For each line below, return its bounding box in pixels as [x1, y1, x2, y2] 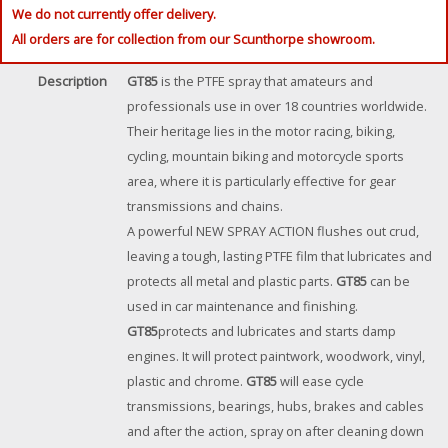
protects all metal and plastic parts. [127, 272, 336, 291]
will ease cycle [277, 372, 364, 391]
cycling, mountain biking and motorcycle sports [127, 147, 404, 166]
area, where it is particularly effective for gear [127, 172, 396, 191]
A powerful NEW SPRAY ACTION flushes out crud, [127, 222, 419, 241]
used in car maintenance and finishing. [127, 297, 358, 316]
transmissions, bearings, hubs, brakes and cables [127, 397, 424, 416]
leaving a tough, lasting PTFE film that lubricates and [127, 247, 432, 266]
